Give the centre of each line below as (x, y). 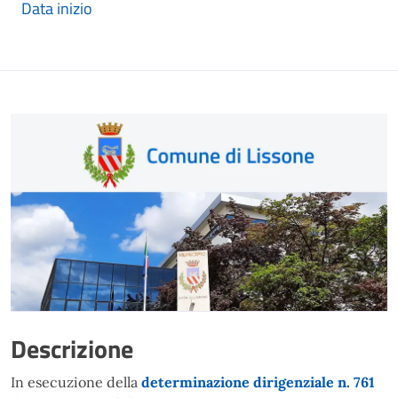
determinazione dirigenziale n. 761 (258, 382)
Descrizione (72, 348)
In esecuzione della (76, 382)
